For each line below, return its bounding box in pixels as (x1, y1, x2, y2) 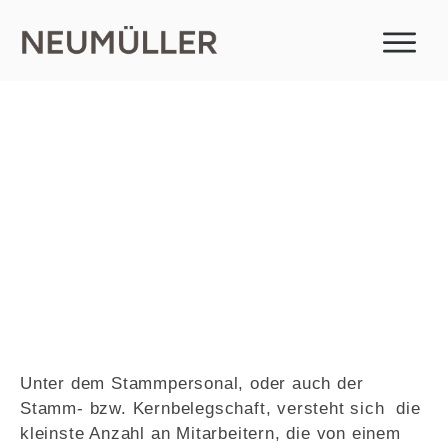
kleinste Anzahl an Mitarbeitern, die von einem (20, 424, 401, 444)
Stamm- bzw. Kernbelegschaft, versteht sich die (20, 399, 421, 419)
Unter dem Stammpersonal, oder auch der (20, 374, 364, 394)
